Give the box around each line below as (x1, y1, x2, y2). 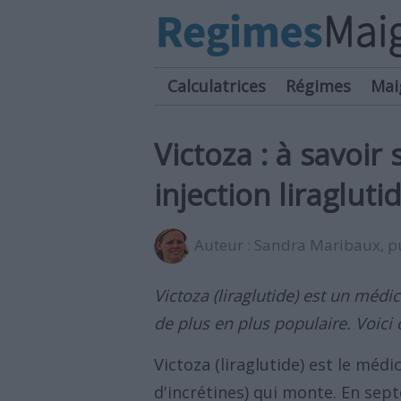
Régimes (286, 75, 351, 97)
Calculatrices (167, 75, 266, 97)
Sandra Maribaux (254, 235, 380, 255)
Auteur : (194, 235, 254, 255)
